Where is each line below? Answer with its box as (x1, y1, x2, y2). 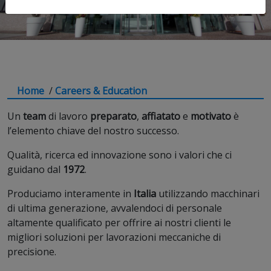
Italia (134, 187, 158, 200)
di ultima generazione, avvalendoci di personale (7, 201, 222, 215)
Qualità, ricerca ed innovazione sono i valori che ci (7, 148, 232, 162)
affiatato (139, 109, 183, 123)
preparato (90, 109, 137, 123)
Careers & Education (55, 84, 147, 97)
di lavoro (46, 109, 90, 123)
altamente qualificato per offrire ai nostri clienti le (7, 216, 231, 229)
